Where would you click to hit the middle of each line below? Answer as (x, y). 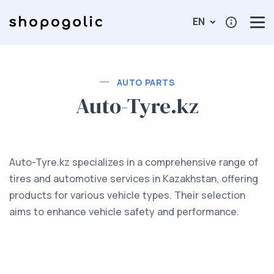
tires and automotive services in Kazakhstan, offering (134, 178)
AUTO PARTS (146, 82)
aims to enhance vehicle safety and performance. (124, 211)
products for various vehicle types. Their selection (127, 195)
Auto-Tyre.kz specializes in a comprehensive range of (134, 162)
